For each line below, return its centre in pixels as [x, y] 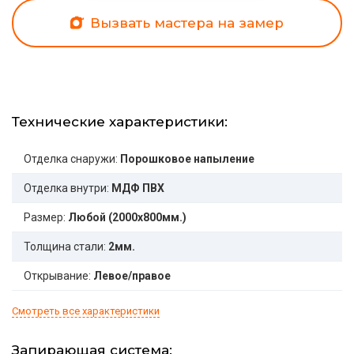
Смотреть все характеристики [86, 311]
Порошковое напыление [187, 159]
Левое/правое [132, 276]
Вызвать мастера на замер [185, 23]
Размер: [45, 218]
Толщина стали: [65, 247]
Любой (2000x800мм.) [127, 218]
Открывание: [57, 276]
